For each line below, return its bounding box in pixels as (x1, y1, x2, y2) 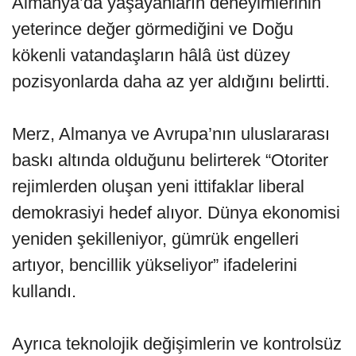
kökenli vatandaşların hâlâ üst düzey (12, 45, 290, 66)
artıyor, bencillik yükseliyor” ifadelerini (12, 255, 297, 276)
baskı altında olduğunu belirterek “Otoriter (12, 150, 328, 171)
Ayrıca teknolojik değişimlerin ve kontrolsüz (12, 334, 342, 354)
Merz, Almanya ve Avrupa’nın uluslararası (12, 124, 330, 145)
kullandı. (12, 281, 76, 302)
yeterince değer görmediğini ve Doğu (12, 19, 293, 40)
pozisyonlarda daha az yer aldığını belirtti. (12, 72, 330, 92)
